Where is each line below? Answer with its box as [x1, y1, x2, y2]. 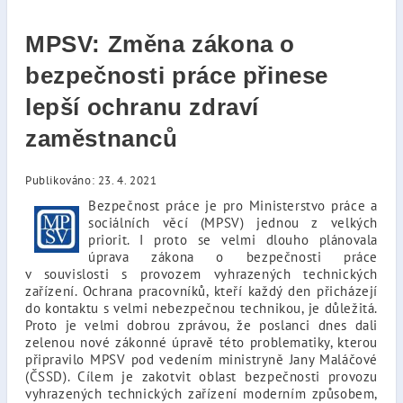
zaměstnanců [25, 125, 178, 152]
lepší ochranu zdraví [25, 94, 260, 121]
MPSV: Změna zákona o [25, 31, 296, 58]
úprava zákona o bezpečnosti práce [88, 247, 378, 265]
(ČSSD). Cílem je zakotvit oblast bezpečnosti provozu [25, 367, 378, 385]
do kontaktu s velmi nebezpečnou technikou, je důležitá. [25, 299, 378, 317]
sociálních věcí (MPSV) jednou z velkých [88, 213, 378, 231]
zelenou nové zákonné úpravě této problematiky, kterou [25, 333, 378, 351]
